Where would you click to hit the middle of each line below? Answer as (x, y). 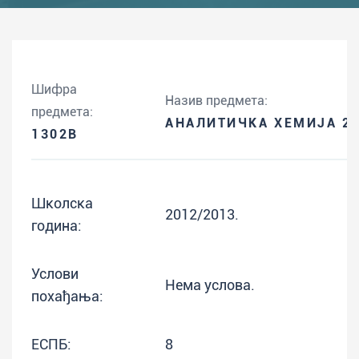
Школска (62, 203)
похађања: (67, 296)
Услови (55, 274)
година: (56, 226)
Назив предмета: (216, 101)
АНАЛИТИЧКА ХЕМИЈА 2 (258, 123)
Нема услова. (210, 285)
